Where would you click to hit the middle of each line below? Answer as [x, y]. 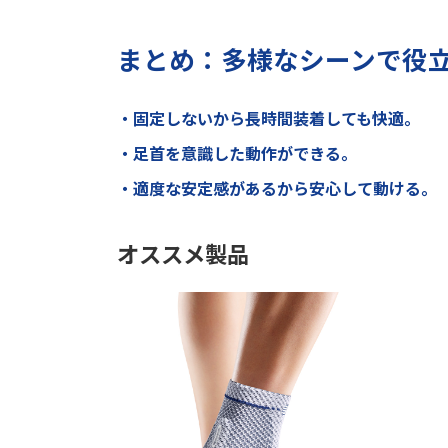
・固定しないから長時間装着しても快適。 [268, 118]
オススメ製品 [183, 253]
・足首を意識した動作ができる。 [237, 153]
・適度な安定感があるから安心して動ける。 [277, 188]
